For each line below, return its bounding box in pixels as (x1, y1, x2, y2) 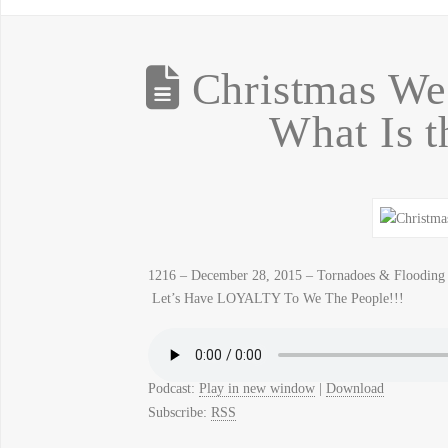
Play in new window (198, 380, 315, 396)
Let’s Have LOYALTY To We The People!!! (147, 290, 404, 306)
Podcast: (147, 380, 199, 396)
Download (325, 380, 384, 396)
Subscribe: (147, 404, 211, 420)
